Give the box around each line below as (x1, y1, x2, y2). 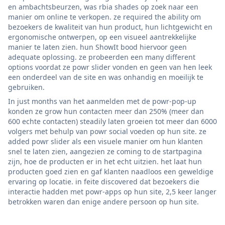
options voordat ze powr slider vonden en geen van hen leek (8, 62, 212, 72)
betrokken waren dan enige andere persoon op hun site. (8, 196, 199, 206)
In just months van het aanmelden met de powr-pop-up (8, 96, 196, 106)
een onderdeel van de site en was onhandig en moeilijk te (8, 72, 203, 82)
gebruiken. (8, 82, 45, 92)
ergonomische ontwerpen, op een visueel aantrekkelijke (8, 32, 196, 42)
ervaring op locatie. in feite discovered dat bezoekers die (8, 176, 199, 186)
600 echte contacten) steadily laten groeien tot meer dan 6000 (8, 116, 217, 126)
